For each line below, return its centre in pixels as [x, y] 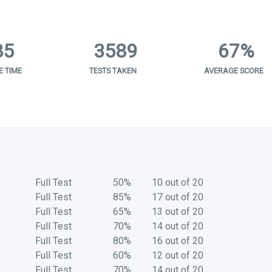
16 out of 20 [177, 240]
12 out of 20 [177, 255]
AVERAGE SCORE [233, 70]
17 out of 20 [177, 197]
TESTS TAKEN [113, 70]
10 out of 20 [177, 182]
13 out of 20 [177, 211]
